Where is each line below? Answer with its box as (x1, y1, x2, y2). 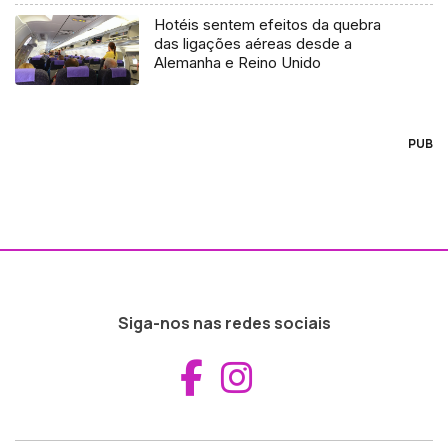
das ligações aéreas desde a (154, 34, 353, 54)
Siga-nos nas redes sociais (117, 312, 331, 335)
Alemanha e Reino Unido (154, 53, 322, 73)
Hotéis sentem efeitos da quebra (154, 15, 382, 35)
